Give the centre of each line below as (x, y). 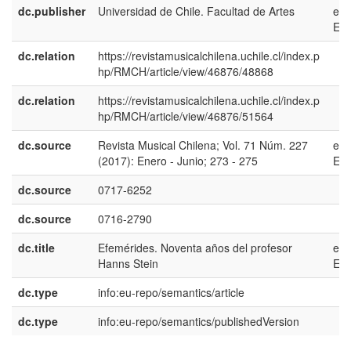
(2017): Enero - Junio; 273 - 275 (178, 161)
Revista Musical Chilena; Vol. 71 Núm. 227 (203, 145)
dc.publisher (52, 11)
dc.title (36, 248)
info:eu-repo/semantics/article (171, 292)
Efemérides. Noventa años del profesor (195, 248)
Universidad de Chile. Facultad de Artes (196, 11)
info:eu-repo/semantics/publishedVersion (199, 321)
